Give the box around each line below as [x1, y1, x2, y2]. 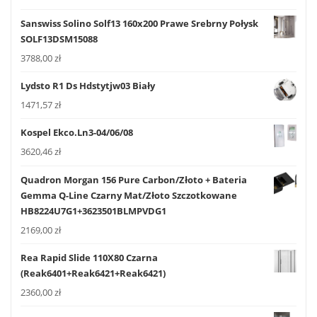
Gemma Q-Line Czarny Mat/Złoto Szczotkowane [21, 188, 237, 202]
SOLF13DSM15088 [21, 32, 98, 45]
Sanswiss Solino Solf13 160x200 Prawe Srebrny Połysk [21, 16, 258, 30]
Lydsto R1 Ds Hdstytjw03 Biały [21, 79, 155, 93]
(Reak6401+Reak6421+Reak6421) [21, 266, 166, 279]
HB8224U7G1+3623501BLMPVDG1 [21, 204, 166, 217]
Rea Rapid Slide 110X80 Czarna [21, 250, 158, 264]
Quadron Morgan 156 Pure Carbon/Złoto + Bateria [21, 173, 247, 186]
